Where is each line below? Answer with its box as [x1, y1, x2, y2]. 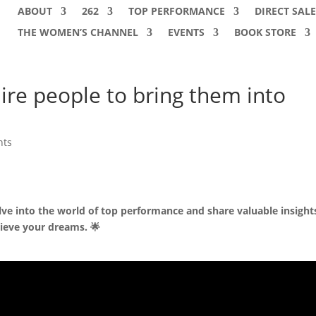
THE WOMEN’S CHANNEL [17, 25, 138, 39]
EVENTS [167, 25, 205, 39]
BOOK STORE [233, 25, 296, 39]
